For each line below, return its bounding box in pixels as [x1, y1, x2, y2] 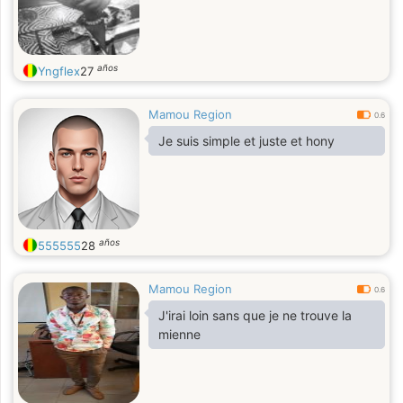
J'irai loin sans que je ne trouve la [158, 308, 352, 323]
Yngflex [38, 64, 80, 78]
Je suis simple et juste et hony [158, 133, 335, 148]
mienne [158, 327, 201, 342]
